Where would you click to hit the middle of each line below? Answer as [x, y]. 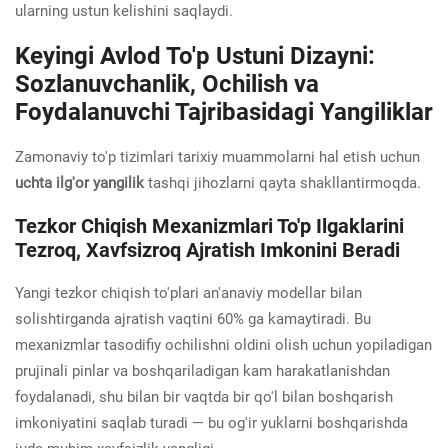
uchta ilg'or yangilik [81, 182]
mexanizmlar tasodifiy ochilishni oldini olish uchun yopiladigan [223, 344]
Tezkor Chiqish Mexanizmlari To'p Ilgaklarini [209, 225]
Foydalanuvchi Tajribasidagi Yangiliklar [224, 111]
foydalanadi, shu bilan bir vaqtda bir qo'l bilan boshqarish [204, 396]
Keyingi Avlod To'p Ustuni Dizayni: [195, 55]
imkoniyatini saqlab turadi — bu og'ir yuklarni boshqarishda [211, 422]
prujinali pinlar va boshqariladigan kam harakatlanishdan [202, 370]
